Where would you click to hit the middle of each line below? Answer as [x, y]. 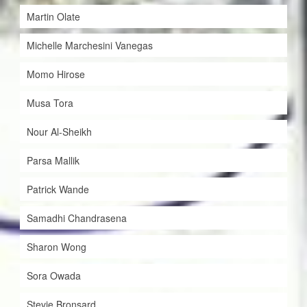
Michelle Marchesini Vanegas [89, 46]
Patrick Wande [58, 189]
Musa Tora [50, 103]
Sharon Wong [56, 247]
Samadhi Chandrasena [76, 218]
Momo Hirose [56, 74]
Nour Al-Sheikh [59, 132]
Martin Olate [53, 17]
